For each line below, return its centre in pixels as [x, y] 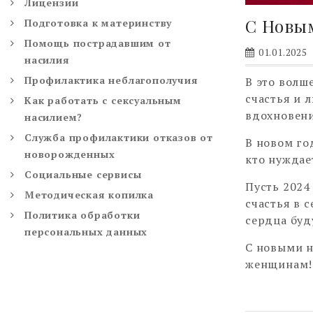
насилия [47, 59]
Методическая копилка [89, 194]
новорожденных [70, 154]
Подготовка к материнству [99, 22]
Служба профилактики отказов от [119, 137]
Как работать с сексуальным [103, 100]
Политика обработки [82, 214]
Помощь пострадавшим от [98, 43]
